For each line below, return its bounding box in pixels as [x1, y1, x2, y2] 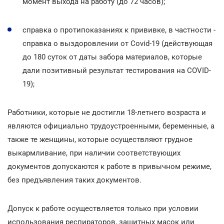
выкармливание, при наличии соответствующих [7, 148, 180, 157]
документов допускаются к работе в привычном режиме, [7, 161, 211, 171]
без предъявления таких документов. [7, 175, 141, 184]
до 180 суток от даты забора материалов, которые [22, 52, 202, 61]
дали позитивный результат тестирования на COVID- [22, 65, 211, 75]
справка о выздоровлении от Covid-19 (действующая [22, 38, 212, 48]
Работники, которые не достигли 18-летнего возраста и [7, 107, 206, 117]
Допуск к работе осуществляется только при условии [7, 203, 198, 213]
